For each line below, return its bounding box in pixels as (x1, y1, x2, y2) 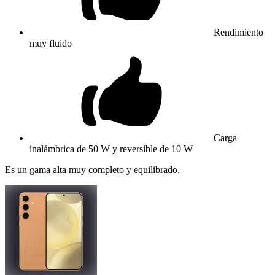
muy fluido (29, 37, 72, 48)
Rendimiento (214, 26, 263, 37)
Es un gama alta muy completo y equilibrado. (5, 164, 180, 175)
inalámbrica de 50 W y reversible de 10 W (29, 143, 193, 154)
